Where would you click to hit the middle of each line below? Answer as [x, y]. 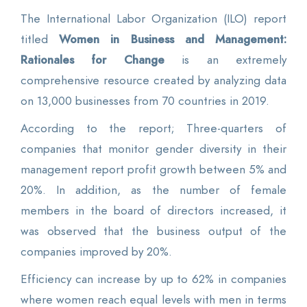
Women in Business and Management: [173, 39]
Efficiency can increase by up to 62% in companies [153, 279]
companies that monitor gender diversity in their [153, 148]
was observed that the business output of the [153, 231]
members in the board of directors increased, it [153, 210]
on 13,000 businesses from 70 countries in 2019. [145, 100]
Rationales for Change [93, 59]
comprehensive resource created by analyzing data [153, 80]
